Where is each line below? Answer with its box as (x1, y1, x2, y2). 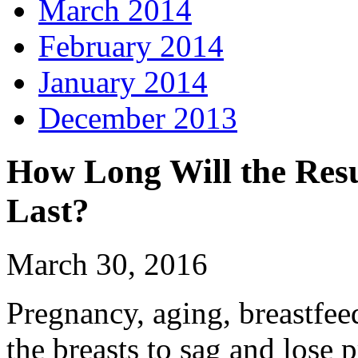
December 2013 (38, 101, 237, 136)
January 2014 (38, 65, 208, 100)
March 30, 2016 (6, 247, 208, 282)
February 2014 (38, 29, 224, 64)
